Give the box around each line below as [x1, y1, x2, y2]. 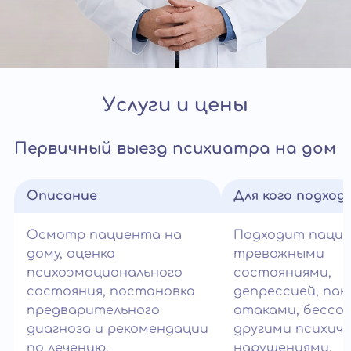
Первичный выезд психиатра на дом [14, 139, 336, 158]
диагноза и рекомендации [27, 322, 208, 337]
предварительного [27, 303, 160, 318]
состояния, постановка [27, 284, 195, 299]
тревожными [233, 247, 324, 262]
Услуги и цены [103, 95, 248, 117]
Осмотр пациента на [27, 228, 182, 243]
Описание [27, 189, 97, 204]
